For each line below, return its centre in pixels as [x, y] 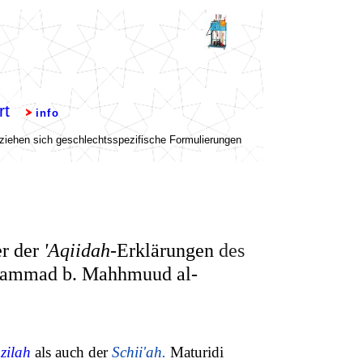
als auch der [71, 352]
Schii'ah [137, 352]
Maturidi [197, 352]
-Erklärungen [162, 250]
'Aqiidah [77, 250]
